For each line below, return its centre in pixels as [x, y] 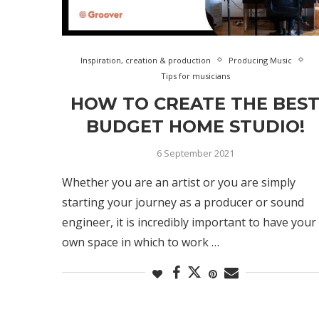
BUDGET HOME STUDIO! [195, 126]
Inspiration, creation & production [146, 60]
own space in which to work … [141, 242]
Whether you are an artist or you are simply [179, 182]
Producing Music [261, 60]
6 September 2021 [195, 153]
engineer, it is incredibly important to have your [189, 222]
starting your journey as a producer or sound [183, 202]
